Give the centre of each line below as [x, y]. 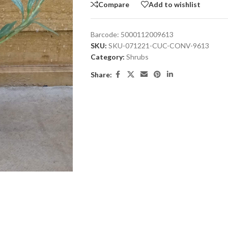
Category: [107, 57]
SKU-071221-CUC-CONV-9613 [159, 46]
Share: [101, 74]
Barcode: [105, 34]
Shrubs [137, 57]
